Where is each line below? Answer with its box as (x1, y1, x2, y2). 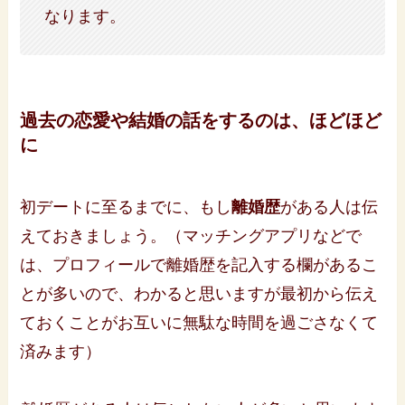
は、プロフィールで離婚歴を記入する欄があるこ (20, 256, 379, 275)
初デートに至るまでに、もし (20, 198, 232, 217)
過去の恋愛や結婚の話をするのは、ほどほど (20, 109, 382, 130)
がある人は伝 (280, 198, 379, 217)
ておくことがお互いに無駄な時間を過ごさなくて (20, 314, 379, 333)
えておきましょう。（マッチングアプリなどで (20, 227, 363, 246)
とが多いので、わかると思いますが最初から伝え (20, 285, 379, 304)
